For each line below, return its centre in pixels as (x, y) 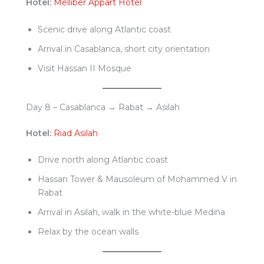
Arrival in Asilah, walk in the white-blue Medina (131, 212)
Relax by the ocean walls (88, 232)
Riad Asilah (76, 133)
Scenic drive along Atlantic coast (104, 29)
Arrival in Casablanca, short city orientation (124, 49)
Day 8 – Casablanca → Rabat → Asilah (103, 107)
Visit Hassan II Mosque (85, 68)
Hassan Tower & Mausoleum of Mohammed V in (137, 179)
